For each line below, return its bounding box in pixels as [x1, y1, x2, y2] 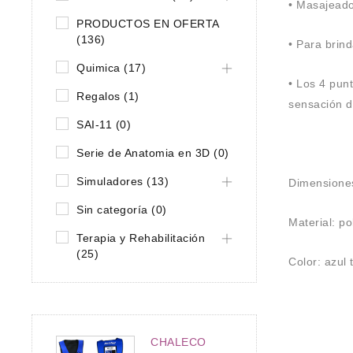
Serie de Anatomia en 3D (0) [76, 147, 229, 159]
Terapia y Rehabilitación [76, 232, 205, 244]
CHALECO [150, 336, 206, 348]
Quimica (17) [76, 61, 146, 74]
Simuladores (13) [76, 175, 169, 188]
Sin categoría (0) [76, 203, 167, 216]
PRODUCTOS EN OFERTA [76, 17, 219, 30]
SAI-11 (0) [76, 118, 131, 131]
